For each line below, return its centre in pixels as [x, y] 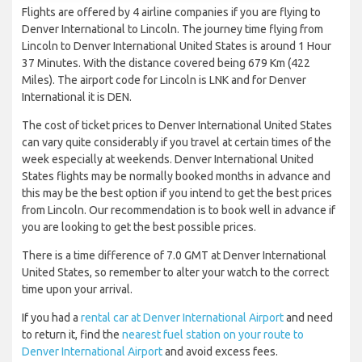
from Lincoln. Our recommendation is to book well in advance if [179, 210]
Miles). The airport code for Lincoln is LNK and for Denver [164, 80]
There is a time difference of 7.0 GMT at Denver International [174, 256]
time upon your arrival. [77, 290]
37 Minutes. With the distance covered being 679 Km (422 [166, 63]
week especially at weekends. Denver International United [168, 160]
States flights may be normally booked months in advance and [176, 177]
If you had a [51, 318]
